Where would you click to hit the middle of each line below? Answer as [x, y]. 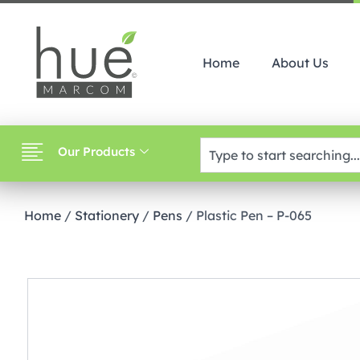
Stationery [107, 215]
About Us [301, 63]
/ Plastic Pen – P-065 [247, 215]
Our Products [96, 151]
